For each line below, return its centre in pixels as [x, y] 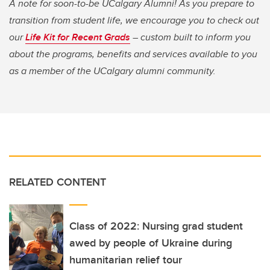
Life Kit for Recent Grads [78, 37]
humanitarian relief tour [126, 259]
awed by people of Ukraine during [151, 243]
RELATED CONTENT [58, 182]
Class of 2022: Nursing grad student [156, 226]
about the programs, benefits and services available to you [133, 54]
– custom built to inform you [190, 37]
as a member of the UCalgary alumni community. [112, 71]
